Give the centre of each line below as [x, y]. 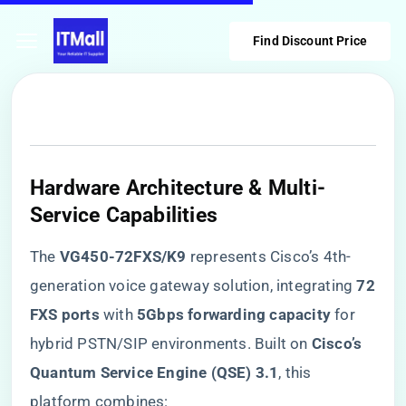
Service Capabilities [124, 215]
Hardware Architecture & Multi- [178, 188]
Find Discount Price [310, 40]
